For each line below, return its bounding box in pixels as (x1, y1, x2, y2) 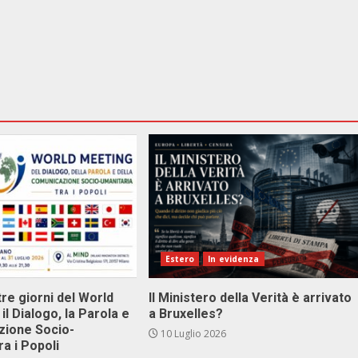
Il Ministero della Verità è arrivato (148, 290, 352, 305)
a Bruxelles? (148, 306, 223, 321)
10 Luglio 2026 (157, 327, 226, 340)
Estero (165, 253, 195, 265)
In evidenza (208, 253, 260, 265)
